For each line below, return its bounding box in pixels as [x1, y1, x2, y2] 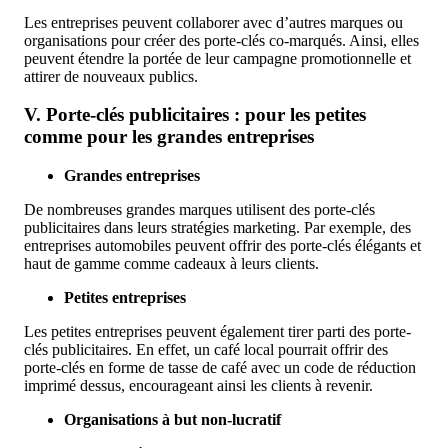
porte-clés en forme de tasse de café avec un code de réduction [24, 359, 416, 376]
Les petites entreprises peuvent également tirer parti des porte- [24, 323, 411, 340]
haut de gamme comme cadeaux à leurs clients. [24, 255, 319, 272]
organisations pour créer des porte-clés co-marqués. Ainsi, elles [24, 31, 419, 49]
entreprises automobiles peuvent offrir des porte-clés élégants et [24, 237, 421, 254]
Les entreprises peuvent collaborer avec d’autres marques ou [24, 13, 403, 31]
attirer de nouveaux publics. [24, 67, 202, 85]
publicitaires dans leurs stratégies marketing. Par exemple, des [24, 219, 411, 236]
